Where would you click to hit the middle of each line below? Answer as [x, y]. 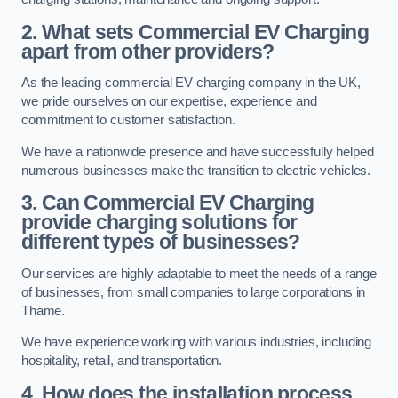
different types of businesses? [161, 242]
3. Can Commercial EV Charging [168, 203]
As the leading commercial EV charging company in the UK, [191, 83]
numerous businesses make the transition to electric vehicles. [196, 170]
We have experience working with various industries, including [197, 342]
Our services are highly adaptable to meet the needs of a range [199, 273]
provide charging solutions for [159, 223]
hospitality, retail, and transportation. [122, 361]
